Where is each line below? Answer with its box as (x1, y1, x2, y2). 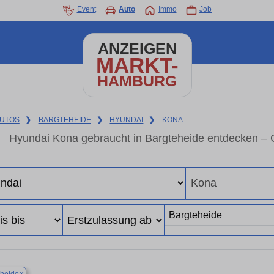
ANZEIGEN (97, 40, 177, 57)
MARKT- (95, 53, 179, 77)
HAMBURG (97, 73, 177, 89)
